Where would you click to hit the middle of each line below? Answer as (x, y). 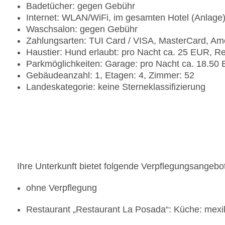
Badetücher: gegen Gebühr (81, 6)
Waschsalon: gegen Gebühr (82, 29)
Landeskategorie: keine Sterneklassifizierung (116, 87)
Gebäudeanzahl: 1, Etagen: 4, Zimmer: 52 (110, 76)
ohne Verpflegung (62, 188)
